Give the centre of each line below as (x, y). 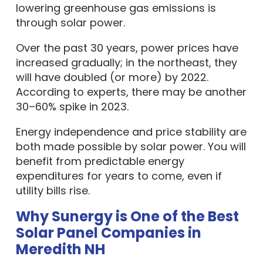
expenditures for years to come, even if (119, 176)
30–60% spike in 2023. (72, 107)
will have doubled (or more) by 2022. (112, 77)
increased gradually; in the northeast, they (126, 63)
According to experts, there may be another (131, 92)
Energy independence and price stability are (131, 132)
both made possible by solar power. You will (131, 146)
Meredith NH (60, 249)
